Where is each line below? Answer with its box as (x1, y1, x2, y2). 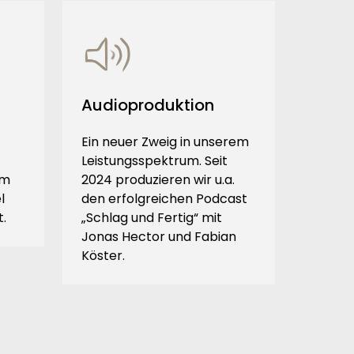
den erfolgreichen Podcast (81, 190, 247, 209)
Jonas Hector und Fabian (81, 228, 236, 247)
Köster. (81, 247, 125, 265)
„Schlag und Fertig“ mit (81, 209, 222, 228)
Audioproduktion (81, 94, 214, 117)
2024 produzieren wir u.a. (81, 171, 235, 190)
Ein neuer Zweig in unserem (81, 133, 249, 152)
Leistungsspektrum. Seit (81, 152, 228, 171)
